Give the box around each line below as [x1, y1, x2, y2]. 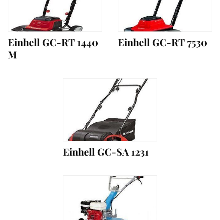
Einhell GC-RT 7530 [118, 35, 207, 49]
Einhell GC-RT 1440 [8, 35, 98, 49]
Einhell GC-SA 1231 [63, 145, 149, 159]
